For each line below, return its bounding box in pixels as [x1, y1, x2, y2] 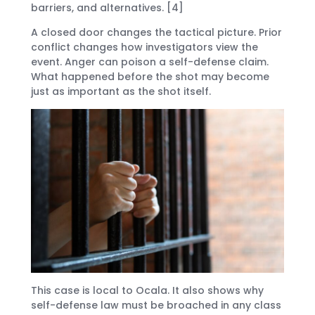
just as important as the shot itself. [31, 84, 211, 99]
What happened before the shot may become [31, 70, 269, 84]
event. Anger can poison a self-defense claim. [31, 55, 269, 70]
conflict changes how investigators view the [31, 40, 258, 55]
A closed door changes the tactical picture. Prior [31, 25, 282, 40]
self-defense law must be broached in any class [31, 297, 281, 312]
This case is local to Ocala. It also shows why [31, 283, 264, 297]
